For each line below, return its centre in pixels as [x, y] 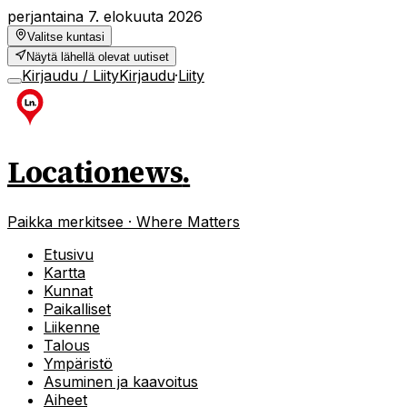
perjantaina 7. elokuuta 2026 [105, 16]
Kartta [65, 272]
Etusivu [69, 254]
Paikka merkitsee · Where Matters [124, 221]
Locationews [95, 173]
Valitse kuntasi [66, 37]
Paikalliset [77, 308]
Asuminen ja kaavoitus [121, 381]
